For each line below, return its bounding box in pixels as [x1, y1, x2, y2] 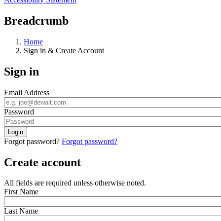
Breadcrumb [4, 14, 69, 27]
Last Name [4, 207, 38, 216]
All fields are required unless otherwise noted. [4, 179, 146, 187]
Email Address [4, 88, 49, 97]
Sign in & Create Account [24, 46, 104, 55]
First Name [4, 187, 38, 196]
